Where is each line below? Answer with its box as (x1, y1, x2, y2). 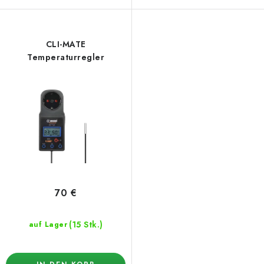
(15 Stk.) (69, 218, 103, 230)
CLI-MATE (45, 38, 86, 51)
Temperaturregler (27, 51, 104, 64)
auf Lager (28, 219, 67, 230)
